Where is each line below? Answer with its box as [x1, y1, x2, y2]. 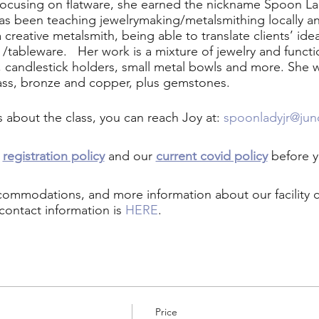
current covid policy [155, 148, 268, 164]
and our [104, 148, 156, 164]
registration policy [2, 148, 105, 164]
